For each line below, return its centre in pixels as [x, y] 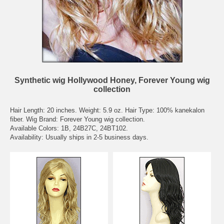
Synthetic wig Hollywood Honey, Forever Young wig [112, 80]
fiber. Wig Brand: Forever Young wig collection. [77, 119]
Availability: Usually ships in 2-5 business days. [79, 137]
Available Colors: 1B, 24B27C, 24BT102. [69, 128]
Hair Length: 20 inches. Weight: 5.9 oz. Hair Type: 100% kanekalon [107, 110]
